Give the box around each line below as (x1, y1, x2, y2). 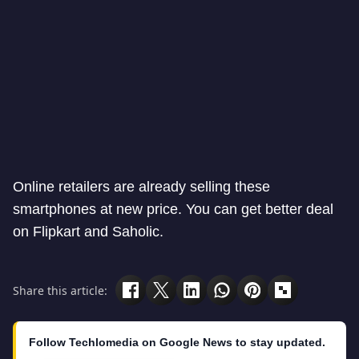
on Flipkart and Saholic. (13, 224, 163, 240)
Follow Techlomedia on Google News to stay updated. (29, 336, 325, 349)
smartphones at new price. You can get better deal (13, 201, 333, 218)
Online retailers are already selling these (13, 179, 270, 196)
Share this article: (13, 282, 107, 298)
